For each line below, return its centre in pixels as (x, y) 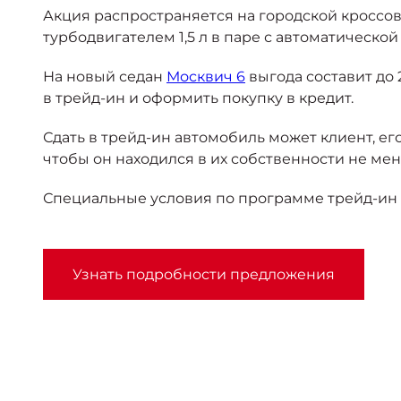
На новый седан (105, 77)
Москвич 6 (206, 77)
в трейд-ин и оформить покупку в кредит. (198, 98)
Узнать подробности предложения (204, 275)
